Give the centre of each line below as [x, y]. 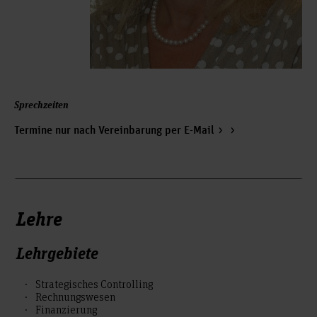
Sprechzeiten [41, 105]
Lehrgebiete [57, 253]
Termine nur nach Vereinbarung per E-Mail [114, 131]
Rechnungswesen [75, 297]
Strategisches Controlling [94, 284]
